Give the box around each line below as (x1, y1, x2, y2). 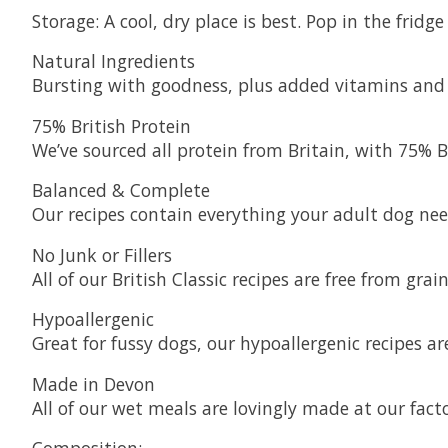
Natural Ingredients (32, 49, 195, 74)
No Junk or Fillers (32, 242, 172, 267)
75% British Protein (32, 113, 191, 138)
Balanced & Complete (32, 178, 210, 203)
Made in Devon (32, 371, 155, 396)
